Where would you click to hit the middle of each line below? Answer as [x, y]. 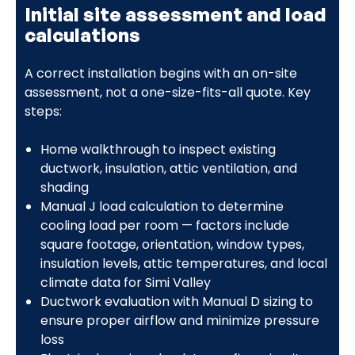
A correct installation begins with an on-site [160, 73]
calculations [82, 34]
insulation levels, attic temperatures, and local [183, 263]
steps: [43, 111]
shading [64, 187]
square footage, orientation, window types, [172, 244]
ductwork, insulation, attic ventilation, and [168, 168]
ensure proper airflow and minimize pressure [179, 320]
